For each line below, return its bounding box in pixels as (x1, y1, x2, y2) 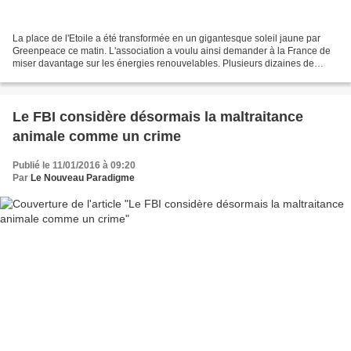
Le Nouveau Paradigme (31, 172, 135, 183)
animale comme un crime (13, 128, 181, 144)
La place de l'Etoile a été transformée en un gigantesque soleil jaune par (13, 32, 320, 44)
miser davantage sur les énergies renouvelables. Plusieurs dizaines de (13, 57, 314, 69)
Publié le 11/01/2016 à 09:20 (13, 159, 136, 171)
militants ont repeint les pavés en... (13, 70, 159, 81)
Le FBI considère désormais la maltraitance (13, 108, 303, 125)
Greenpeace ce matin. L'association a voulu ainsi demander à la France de (13, 45, 331, 56)
